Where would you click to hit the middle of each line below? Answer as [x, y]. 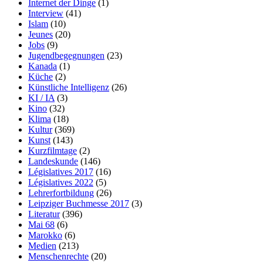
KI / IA [41, 98]
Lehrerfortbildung [61, 193]
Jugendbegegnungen [66, 56]
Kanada [43, 66]
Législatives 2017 [61, 172]
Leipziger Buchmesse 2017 [79, 204]
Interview [46, 14]
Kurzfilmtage [53, 151]
